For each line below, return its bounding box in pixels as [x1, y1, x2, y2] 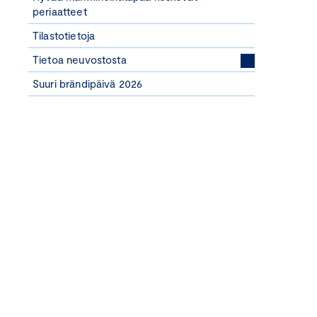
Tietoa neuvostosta [33, 53, 127, 66]
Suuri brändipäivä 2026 [33, 77, 143, 90]
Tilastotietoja [33, 29, 96, 42]
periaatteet [33, 5, 87, 18]
